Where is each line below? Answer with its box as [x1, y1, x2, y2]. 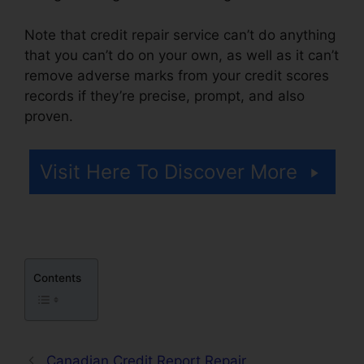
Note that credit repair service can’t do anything [24, 26, 336, 43]
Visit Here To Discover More [39, 160, 297, 184]
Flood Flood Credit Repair [77, 107, 244, 124]
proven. [24, 107, 77, 124]
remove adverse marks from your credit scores [24, 67, 329, 84]
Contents [33, 271, 81, 285]
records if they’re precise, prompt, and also [24, 87, 305, 104]
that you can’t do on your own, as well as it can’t [24, 46, 339, 63]
